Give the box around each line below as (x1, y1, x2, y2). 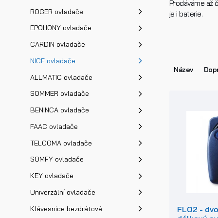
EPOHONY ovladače (30, 23, 91, 33)
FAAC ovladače (30, 122, 78, 131)
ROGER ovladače (30, 7, 83, 16)
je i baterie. (169, 9, 203, 19)
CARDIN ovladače (30, 40, 85, 49)
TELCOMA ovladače (30, 138, 92, 147)
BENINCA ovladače (30, 106, 89, 115)
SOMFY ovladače (30, 155, 84, 164)
